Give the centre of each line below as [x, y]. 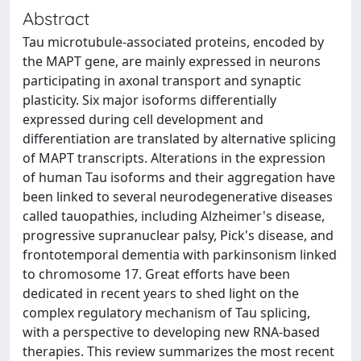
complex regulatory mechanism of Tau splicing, [166, 312]
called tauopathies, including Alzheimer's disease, [174, 216]
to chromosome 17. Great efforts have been [156, 274]
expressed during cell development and [143, 119]
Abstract [56, 18]
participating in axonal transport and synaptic [162, 80]
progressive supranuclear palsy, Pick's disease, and [178, 235]
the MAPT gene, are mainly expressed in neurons [172, 61]
